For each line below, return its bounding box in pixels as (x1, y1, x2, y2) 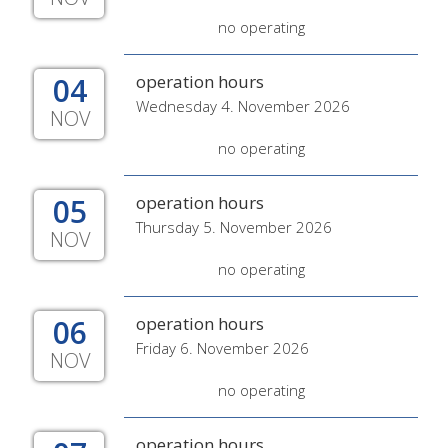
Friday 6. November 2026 (136, 338, 309, 358)
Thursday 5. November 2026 (136, 217, 332, 237)
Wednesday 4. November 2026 (136, 96, 350, 116)
